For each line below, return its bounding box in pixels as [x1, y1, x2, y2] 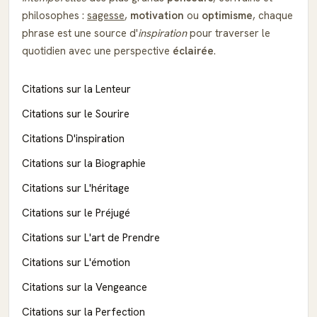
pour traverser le [187, 25, 270, 40]
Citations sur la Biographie [22, 156, 146, 171]
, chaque [253, 8, 293, 23]
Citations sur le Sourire [22, 106, 129, 121]
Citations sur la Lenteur [22, 81, 131, 96]
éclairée [173, 43, 214, 58]
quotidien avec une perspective [22, 43, 173, 58]
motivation [130, 8, 184, 23]
